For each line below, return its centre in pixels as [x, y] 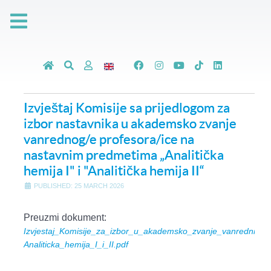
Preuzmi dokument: [65, 217]
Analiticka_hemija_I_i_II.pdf [76, 244]
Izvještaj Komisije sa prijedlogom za [127, 108]
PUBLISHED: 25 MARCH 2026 [79, 186]
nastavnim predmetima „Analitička [124, 155]
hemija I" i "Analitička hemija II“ [114, 171]
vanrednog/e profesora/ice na [109, 139]
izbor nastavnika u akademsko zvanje [130, 123]
